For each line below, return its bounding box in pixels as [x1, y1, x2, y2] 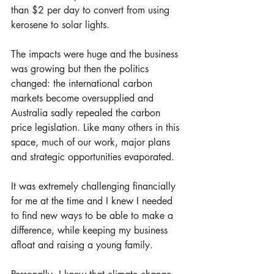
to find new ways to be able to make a [11, 209, 176, 222]
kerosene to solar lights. [11, 18, 113, 31]
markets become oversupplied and [11, 92, 157, 105]
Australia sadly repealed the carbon [11, 106, 163, 119]
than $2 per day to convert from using [11, 4, 172, 17]
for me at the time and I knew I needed [11, 194, 176, 207]
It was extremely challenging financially [11, 180, 179, 193]
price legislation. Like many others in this [11, 121, 182, 134]
